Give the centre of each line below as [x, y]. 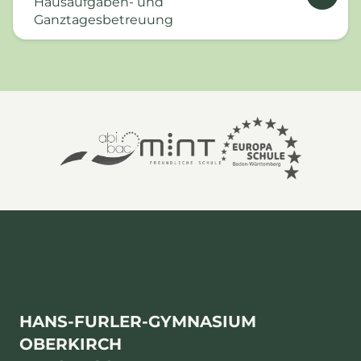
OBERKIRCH [71, 344]
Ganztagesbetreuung [103, 20]
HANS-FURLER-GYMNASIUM [138, 322]
